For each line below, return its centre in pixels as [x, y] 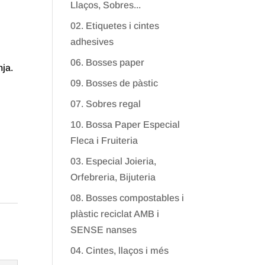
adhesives [92, 42]
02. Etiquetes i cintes [115, 26]
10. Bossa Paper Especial [125, 125]
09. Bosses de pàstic [114, 83]
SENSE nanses [104, 230]
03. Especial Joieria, [114, 161]
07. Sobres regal [106, 104]
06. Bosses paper [108, 62]
